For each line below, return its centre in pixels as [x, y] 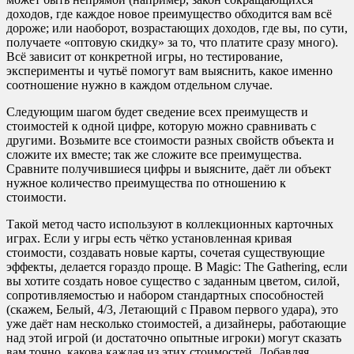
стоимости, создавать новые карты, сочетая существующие [166, 253]
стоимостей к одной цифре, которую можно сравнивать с [161, 126]
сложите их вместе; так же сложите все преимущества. [154, 155]
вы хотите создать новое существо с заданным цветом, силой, [173, 281]
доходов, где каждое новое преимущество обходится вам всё [169, 14]
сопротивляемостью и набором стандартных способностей [165, 296]
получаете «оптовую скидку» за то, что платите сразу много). [172, 43]
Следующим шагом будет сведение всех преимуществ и [157, 112]
